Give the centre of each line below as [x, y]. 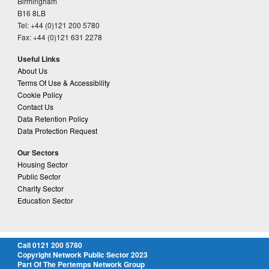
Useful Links [38, 59]
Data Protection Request [57, 130]
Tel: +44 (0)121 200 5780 [58, 25]
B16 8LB [31, 13]
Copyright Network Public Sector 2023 [82, 254]
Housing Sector [42, 164]
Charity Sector [40, 188]
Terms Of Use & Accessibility [63, 82]
